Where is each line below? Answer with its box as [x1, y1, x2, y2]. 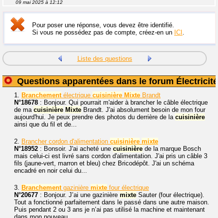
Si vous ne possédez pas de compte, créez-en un [32, 29, 174, 36]
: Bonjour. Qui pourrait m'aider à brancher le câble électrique [38, 99, 208, 107]
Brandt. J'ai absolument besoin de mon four [81, 106, 205, 114]
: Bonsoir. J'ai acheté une [38, 145, 113, 153]
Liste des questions [77, 55, 132, 63]
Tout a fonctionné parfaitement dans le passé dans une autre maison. [14, 199, 209, 206]
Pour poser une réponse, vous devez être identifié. [32, 21, 174, 29]
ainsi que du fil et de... [14, 121, 77, 128]
